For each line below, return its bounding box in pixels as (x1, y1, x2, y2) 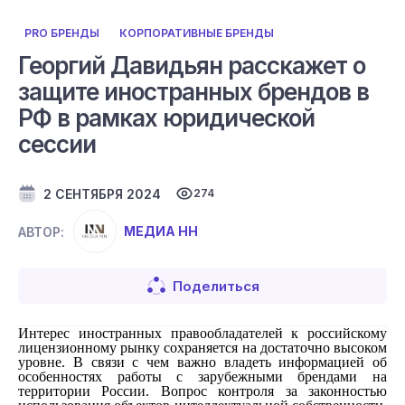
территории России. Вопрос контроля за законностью (18, 383, 387, 399)
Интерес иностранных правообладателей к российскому (18, 325, 387, 341)
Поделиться (173, 277, 259, 295)
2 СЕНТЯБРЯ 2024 (43, 185, 161, 202)
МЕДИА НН (124, 223, 198, 239)
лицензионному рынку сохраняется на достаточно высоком (18, 340, 387, 355)
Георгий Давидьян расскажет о (18, 52, 365, 80)
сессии (18, 130, 96, 158)
